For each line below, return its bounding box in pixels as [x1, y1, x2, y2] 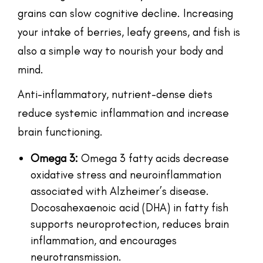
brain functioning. [18, 124, 103, 139]
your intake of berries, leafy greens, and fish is [18, 25, 240, 39]
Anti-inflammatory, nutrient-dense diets [18, 87, 213, 101]
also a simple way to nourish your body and [18, 43, 223, 58]
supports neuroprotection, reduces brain [31, 217, 229, 231]
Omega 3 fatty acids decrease [81, 151, 229, 165]
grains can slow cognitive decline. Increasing [18, 6, 233, 20]
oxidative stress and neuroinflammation [31, 167, 221, 181]
